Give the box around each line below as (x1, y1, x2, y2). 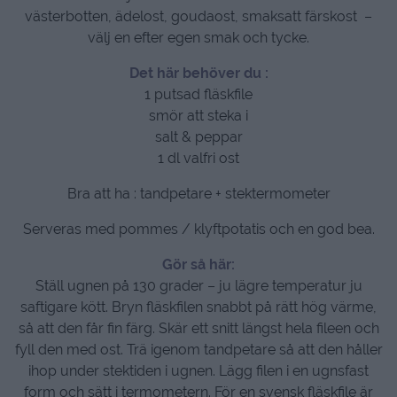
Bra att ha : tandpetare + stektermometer (66, 184, 331, 202)
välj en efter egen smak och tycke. (88, 28, 309, 46)
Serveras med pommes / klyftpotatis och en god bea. (22, 220, 375, 237)
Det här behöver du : (128, 64, 269, 82)
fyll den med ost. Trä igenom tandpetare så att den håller (14, 340, 383, 358)
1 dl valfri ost (158, 149, 239, 167)
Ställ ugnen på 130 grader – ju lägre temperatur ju (35, 276, 362, 294)
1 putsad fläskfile (144, 85, 253, 103)
